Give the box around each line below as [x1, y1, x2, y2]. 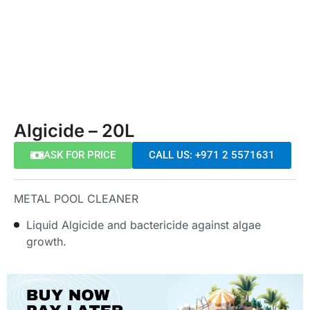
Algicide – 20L [14, 119, 134, 141]
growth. [26, 235, 66, 249]
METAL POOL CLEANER [14, 191, 138, 206]
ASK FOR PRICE [44, 148, 116, 161]
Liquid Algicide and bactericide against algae [26, 218, 261, 232]
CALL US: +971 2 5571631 [149, 148, 275, 161]
